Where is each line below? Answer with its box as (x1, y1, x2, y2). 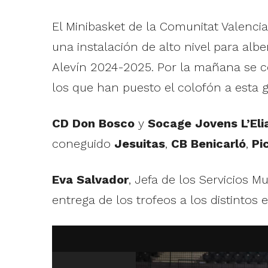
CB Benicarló (170, 136, 246, 151)
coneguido (51, 136, 114, 151)
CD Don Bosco (51, 116, 135, 131)
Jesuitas (114, 136, 165, 151)
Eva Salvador (51, 172, 129, 187)
